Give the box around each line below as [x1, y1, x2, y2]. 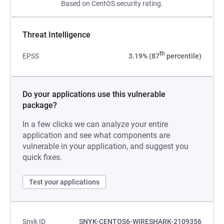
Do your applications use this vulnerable [22, 89, 165, 99]
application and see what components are [22, 130, 170, 140]
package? [22, 100, 57, 110]
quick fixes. [22, 152, 62, 162]
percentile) [165, 52, 201, 60]
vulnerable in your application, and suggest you [22, 141, 188, 151]
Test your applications [29, 178, 99, 186]
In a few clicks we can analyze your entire [22, 119, 168, 129]
